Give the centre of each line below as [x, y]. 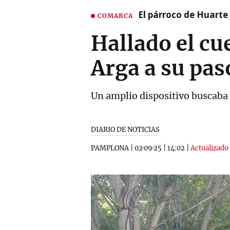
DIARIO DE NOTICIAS [125, 130]
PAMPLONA [110, 148]
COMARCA [115, 15]
